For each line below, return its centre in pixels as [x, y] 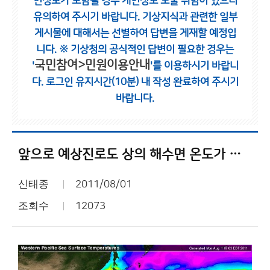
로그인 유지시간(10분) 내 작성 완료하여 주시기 [142, 82]
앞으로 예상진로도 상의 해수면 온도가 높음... [235, 155]
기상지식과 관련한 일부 [190, 17]
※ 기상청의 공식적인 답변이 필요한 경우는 [146, 49]
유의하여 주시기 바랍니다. [87, 17]
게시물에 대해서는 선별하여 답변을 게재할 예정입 [135, 33]
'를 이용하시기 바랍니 [194, 66]
